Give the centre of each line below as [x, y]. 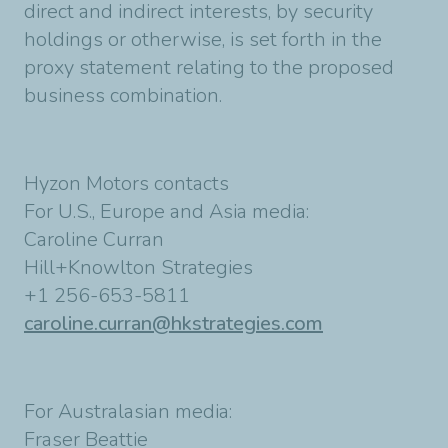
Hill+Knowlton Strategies [138, 267]
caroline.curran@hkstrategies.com [173, 323]
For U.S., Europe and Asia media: [166, 211]
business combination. [123, 95]
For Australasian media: [128, 411]
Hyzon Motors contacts [126, 183]
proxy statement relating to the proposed [209, 67]
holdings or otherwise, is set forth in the [203, 39]
